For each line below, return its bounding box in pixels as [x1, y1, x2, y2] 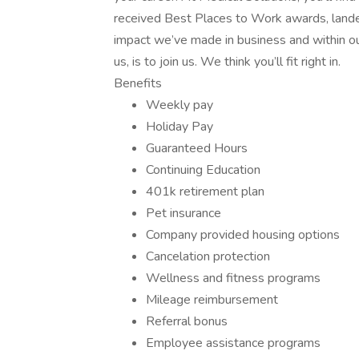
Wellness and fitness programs [146, 269, 321, 287]
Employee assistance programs [146, 334, 321, 352]
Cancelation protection [146, 248, 270, 265]
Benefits [114, 75, 162, 92]
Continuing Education [146, 161, 260, 179]
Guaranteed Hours [146, 139, 248, 157]
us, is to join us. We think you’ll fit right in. [114, 53, 341, 71]
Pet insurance [146, 204, 221, 222]
